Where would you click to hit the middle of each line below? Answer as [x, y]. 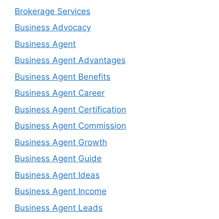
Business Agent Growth [61, 142]
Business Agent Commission [70, 126]
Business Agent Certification [70, 109]
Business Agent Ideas [57, 175]
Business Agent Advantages [70, 60]
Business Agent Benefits [63, 77]
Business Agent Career [60, 93]
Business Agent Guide [58, 158]
